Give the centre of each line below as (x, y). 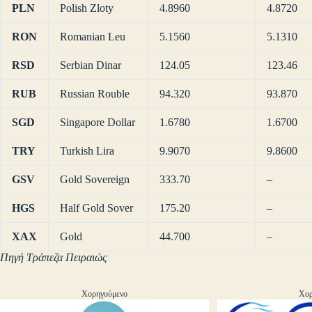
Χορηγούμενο (104, 294)
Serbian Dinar (91, 65)
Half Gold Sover (96, 208)
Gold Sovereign (95, 180)
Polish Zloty (87, 8)
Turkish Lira (87, 151)
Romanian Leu (93, 37)
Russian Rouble (95, 94)
